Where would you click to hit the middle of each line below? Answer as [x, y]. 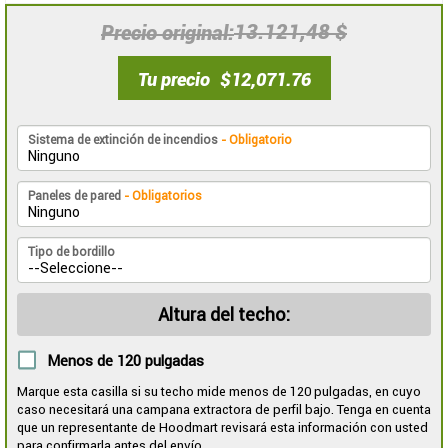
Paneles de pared [76, 196]
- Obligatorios [163, 196]
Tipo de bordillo [71, 252]
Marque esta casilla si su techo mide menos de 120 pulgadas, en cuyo [219, 391]
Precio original [164, 32]
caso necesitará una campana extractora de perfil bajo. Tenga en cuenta [224, 409]
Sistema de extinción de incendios [124, 140]
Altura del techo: [224, 315]
